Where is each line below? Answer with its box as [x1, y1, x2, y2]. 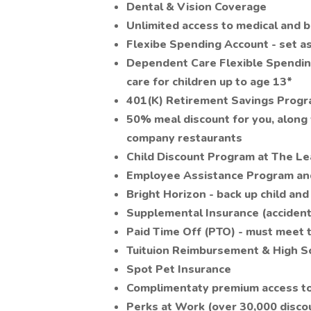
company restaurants [126, 131, 245, 146]
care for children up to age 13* [126, 74, 292, 90]
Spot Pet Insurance [126, 262, 234, 277]
